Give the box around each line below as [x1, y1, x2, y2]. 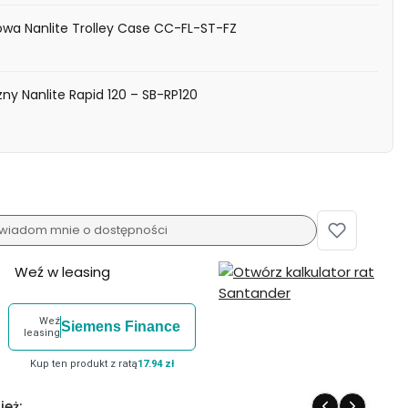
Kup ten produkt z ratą [30, 358, 138, 371]
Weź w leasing [15, 262, 110, 282]
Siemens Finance [61, 319, 180, 335]
